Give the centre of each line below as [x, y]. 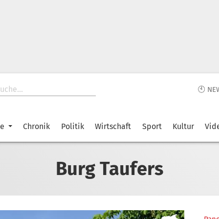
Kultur [183, 126]
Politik [72, 126]
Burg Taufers [109, 168]
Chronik [37, 126]
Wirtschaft [113, 126]
